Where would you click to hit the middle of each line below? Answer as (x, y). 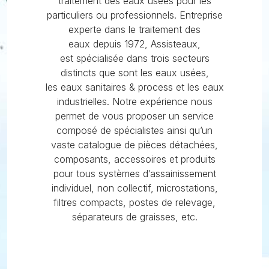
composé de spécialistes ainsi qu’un (134, 130)
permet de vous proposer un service (134, 116)
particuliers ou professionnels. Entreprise (134, 15)
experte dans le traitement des (134, 29)
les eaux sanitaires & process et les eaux (134, 87)
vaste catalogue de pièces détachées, (134, 144)
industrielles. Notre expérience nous (134, 101)
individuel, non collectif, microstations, (134, 188)
